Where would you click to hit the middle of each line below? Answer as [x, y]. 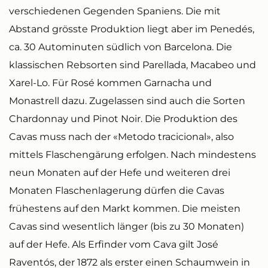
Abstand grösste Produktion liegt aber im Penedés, [132, 29]
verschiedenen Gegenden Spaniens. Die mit [115, 11]
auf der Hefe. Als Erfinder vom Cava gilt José [114, 244]
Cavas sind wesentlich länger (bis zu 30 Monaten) [127, 226]
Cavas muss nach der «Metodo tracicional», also [121, 137]
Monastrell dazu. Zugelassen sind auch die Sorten [127, 101]
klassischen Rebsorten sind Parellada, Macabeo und [133, 65]
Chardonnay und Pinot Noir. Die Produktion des [123, 119]
